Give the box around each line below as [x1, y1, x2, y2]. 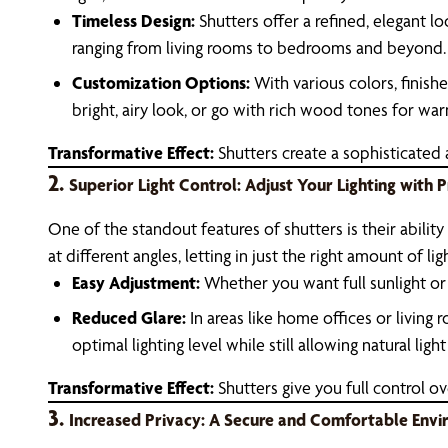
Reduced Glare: [72, 307, 186, 328]
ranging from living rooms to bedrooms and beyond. [72, 37, 446, 58]
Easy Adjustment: [72, 272, 200, 293]
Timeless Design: [72, 10, 195, 31]
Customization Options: [72, 72, 250, 93]
